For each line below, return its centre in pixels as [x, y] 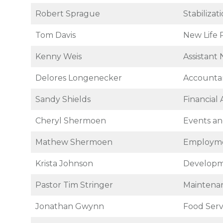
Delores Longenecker [79, 78]
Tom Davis [57, 35]
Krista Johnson [64, 164]
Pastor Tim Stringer [74, 185]
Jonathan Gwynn [70, 206]
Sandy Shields [63, 99]
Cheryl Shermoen [71, 121]
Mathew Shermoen [74, 142]
